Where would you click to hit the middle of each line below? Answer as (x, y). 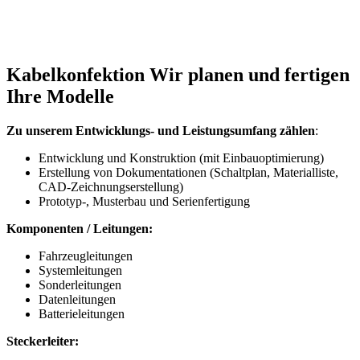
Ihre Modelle (60, 96)
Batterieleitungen (82, 313)
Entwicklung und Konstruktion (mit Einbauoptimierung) (181, 157)
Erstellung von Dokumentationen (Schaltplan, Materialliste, (188, 172)
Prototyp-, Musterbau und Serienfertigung (144, 201)
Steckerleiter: (43, 341)
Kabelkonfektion (76, 74)
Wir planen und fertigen (250, 74)
